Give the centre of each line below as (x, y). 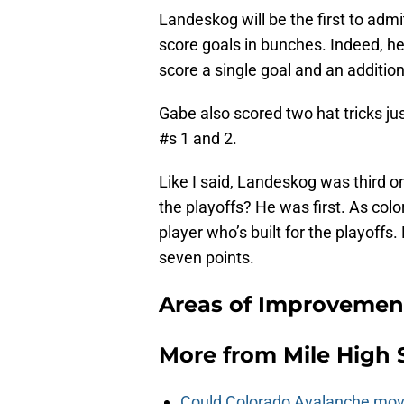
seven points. (207, 258)
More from (221, 355)
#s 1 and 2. (198, 139)
